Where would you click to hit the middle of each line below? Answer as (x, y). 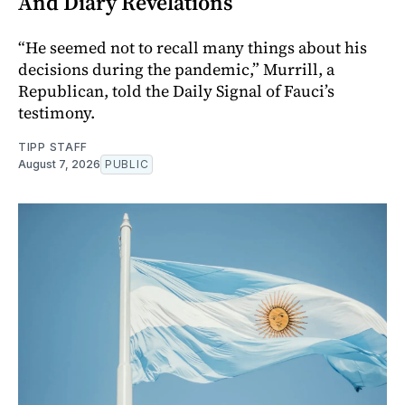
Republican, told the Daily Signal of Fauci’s (176, 91)
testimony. (57, 113)
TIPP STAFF (53, 147)
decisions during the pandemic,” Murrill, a (176, 70)
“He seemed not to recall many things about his (193, 48)
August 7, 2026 (59, 165)
